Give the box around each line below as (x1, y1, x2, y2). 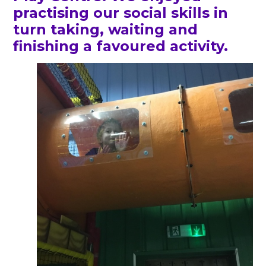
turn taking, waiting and (13, 21, 198, 39)
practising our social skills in (13, 4, 229, 22)
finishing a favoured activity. (13, 37, 229, 55)
